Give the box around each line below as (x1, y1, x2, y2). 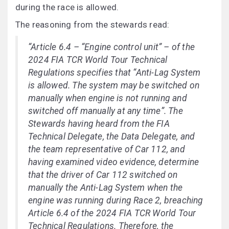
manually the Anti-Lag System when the (28, 182, 183, 193)
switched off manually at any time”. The (28, 106, 183, 117)
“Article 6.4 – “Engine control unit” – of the (28, 42, 195, 53)
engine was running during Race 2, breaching (28, 195, 203, 206)
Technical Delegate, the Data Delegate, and (28, 131, 195, 142)
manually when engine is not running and (28, 93, 187, 104)
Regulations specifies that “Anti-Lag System (28, 67, 201, 78)
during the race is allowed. (15, 2, 119, 13)
